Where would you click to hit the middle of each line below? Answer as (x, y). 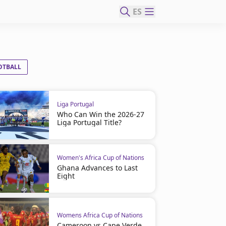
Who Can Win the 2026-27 (100, 114)
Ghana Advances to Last (97, 168)
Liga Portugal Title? (89, 122)
